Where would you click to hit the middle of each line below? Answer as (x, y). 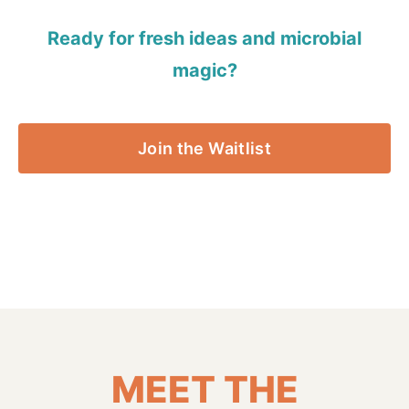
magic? (204, 71)
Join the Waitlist (204, 149)
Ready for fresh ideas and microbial (204, 39)
